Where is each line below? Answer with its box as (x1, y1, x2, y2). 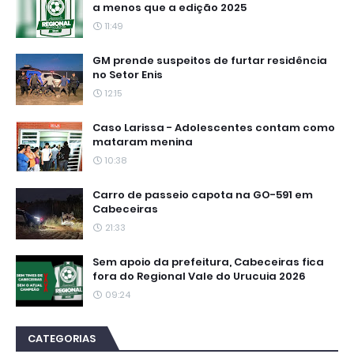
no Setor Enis (92, 66, 163, 82)
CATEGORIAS (28, 330, 96, 346)
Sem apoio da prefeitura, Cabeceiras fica (92, 254, 324, 269)
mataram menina (92, 134, 193, 149)
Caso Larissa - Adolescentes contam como (92, 119, 335, 135)
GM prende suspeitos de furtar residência (92, 52, 327, 68)
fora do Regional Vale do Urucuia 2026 (92, 268, 306, 284)
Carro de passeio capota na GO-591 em (92, 186, 313, 202)
